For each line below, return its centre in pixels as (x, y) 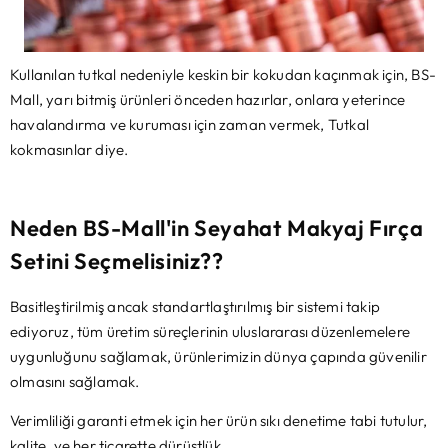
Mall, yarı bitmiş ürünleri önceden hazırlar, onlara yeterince (208, 99)
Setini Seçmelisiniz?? (117, 260)
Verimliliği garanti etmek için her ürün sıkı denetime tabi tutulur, (219, 421)
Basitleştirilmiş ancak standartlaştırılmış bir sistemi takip (195, 306)
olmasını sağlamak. (75, 381)
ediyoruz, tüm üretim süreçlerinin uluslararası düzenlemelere (210, 331)
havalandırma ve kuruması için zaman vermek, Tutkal (190, 124)
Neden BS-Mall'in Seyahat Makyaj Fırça (217, 227)
